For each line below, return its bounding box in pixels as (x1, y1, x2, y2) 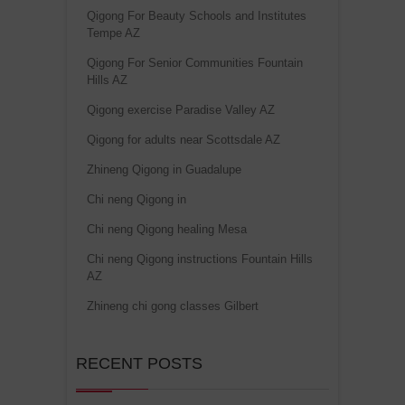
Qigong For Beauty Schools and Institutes (87, 8, 306, 23)
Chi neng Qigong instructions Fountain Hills (87, 251, 313, 266)
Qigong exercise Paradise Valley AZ (87, 102, 275, 117)
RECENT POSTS (76, 353, 202, 372)
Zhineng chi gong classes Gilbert (87, 298, 259, 313)
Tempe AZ (87, 25, 140, 40)
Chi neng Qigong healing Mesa (87, 221, 247, 236)
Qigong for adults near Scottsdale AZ (87, 132, 280, 146)
